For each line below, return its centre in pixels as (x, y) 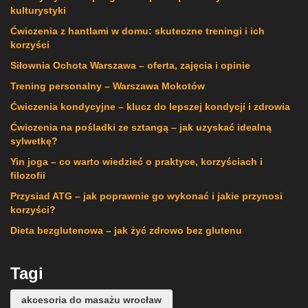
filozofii (28, 176)
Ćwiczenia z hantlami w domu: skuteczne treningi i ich (137, 31)
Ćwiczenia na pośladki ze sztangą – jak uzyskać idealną (141, 128)
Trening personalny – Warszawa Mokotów (108, 86)
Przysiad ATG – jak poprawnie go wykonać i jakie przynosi (146, 196)
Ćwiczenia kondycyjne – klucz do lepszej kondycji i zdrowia (150, 107)
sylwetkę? (34, 141)
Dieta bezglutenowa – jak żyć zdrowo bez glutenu (126, 231)
